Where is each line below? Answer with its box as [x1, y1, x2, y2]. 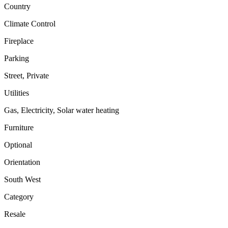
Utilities [4, 88, 29, 97]
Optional [4, 140, 32, 149]
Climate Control [4, 19, 55, 28]
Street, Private [4, 71, 49, 80]
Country [4, 2, 31, 11]
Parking [4, 53, 29, 63]
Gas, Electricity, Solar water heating [4, 105, 119, 115]
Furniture [4, 123, 34, 132]
